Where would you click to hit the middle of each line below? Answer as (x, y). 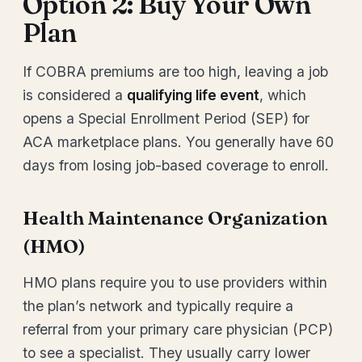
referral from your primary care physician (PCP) (178, 329)
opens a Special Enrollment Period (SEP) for (166, 118)
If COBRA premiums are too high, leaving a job (175, 72)
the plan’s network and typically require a (158, 306)
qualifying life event (193, 95)
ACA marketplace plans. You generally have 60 (178, 142)
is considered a (75, 95)
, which (283, 95)
